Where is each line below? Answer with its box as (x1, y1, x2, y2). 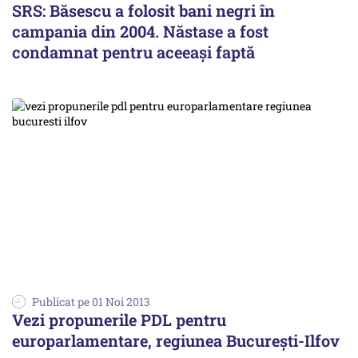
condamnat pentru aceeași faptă (12, 41, 255, 62)
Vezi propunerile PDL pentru (12, 308, 226, 330)
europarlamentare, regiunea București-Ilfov (12, 329, 340, 351)
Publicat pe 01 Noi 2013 (32, 293, 150, 309)
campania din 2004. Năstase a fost (12, 20, 268, 42)
